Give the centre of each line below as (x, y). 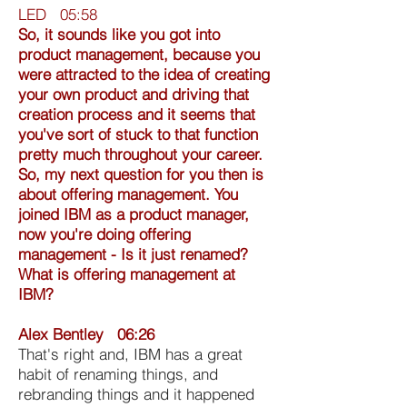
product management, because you (139, 54)
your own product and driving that (134, 94)
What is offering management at (127, 273)
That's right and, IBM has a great (130, 353)
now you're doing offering (104, 233)
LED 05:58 (58, 14)
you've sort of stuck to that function (138, 134)
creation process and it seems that (137, 114)
